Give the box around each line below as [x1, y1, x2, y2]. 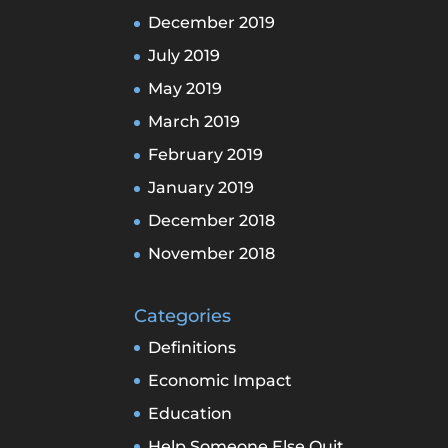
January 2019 [148, 178, 255, 198]
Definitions [148, 337, 237, 357]
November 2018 [148, 244, 276, 264]
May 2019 [148, 79, 223, 99]
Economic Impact [148, 370, 293, 390]
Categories [134, 304, 232, 327]
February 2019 [148, 145, 264, 165]
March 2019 [148, 112, 241, 132]
